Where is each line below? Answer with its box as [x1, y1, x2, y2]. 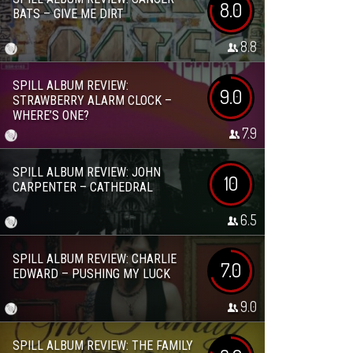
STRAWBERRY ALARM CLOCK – [13, 93, 172, 108]
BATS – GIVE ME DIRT [13, 6, 124, 21]
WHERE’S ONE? [13, 108, 89, 123]
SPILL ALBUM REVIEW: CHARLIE [13, 251, 176, 266]
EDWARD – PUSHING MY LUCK [13, 266, 170, 281]
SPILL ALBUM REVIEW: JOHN [13, 165, 161, 180]
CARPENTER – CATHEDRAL [13, 180, 153, 195]
